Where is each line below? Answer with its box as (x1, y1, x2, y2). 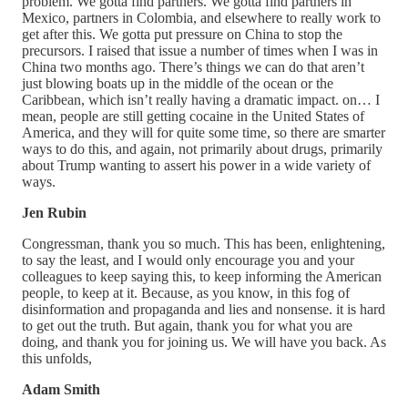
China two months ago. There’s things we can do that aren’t (22, 58, 364, 75)
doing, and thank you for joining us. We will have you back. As (22, 333, 386, 350)
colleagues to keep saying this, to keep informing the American (22, 268, 382, 284)
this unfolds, (22, 350, 92, 366)
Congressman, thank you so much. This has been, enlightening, (22, 235, 385, 251)
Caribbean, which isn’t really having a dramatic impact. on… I (22, 91, 380, 107)
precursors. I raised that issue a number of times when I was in (22, 42, 378, 58)
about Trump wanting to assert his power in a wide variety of (22, 157, 371, 173)
